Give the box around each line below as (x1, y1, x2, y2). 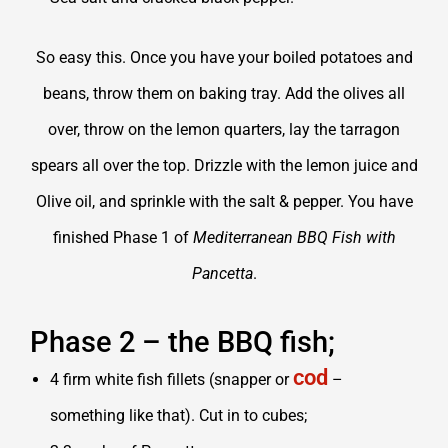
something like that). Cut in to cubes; (50, 405, 307, 425)
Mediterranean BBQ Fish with (192, 227, 396, 247)
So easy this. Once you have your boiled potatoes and (35, 47, 413, 67)
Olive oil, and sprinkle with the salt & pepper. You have (35, 191, 413, 211)
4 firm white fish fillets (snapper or (50, 369, 293, 389)
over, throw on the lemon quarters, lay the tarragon (48, 119, 400, 139)
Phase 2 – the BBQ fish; (30, 324, 335, 359)
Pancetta (191, 263, 253, 283)
